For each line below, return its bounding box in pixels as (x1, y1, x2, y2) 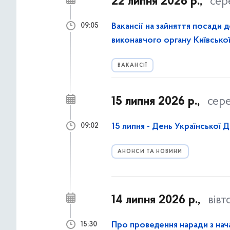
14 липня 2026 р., (111, 194, 200, 206)
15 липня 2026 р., (111, 95, 200, 108)
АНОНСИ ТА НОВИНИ (118, 149, 183, 155)
